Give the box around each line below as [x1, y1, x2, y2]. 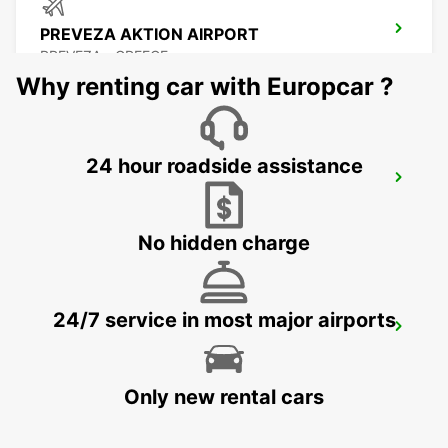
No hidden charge [138, 231, 310, 256]
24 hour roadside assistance [85, 154, 363, 179]
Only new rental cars [124, 385, 324, 410]
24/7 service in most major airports [52, 308, 396, 333]
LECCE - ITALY [40, 345, 136, 363]
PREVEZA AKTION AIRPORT [40, 24, 259, 45]
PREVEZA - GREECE [40, 47, 168, 65]
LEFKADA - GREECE [40, 196, 168, 214]
